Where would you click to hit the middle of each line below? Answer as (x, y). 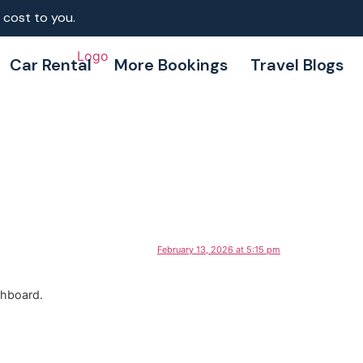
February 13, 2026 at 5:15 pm (219, 250)
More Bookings (171, 65)
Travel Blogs (297, 65)
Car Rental (50, 65)
